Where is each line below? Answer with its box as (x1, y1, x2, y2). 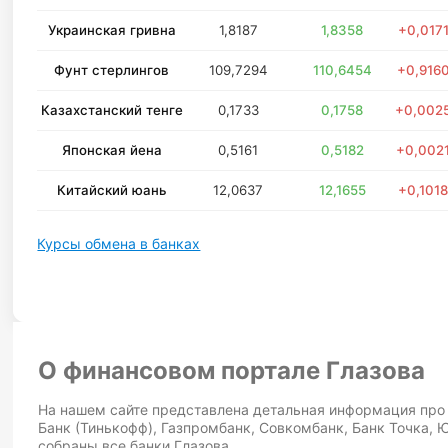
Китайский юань (56, 182, 167, 198)
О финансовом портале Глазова (38, 356, 426, 385)
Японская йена (61, 142, 162, 158)
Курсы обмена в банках (37, 235, 201, 252)
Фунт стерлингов (54, 62, 170, 78)
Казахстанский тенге (40, 102, 183, 118)
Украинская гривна (47, 22, 176, 38)
